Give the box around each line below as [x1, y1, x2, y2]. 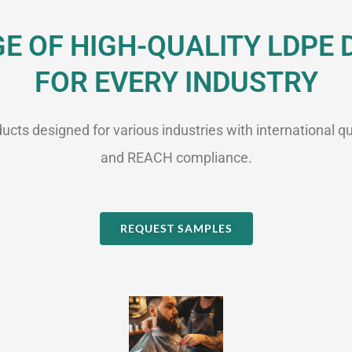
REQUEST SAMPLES [119, 221, 233, 235]
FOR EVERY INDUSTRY [34, 66, 318, 99]
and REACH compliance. [100, 149, 252, 166]
